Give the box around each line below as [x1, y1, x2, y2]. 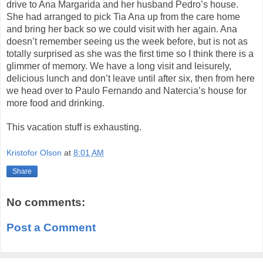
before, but [167, 36, 211, 47]
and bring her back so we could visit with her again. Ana [6, 24, 237, 35]
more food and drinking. [6, 98, 104, 109]
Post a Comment [6, 221, 96, 234]
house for [205, 86, 247, 96]
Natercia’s [163, 86, 205, 96]
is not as [211, 36, 248, 47]
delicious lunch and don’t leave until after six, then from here [6, 73, 255, 84]
